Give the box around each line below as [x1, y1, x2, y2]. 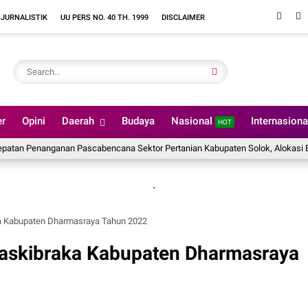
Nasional [171, 115, 215, 127]
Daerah [62, 115, 94, 127]
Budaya [122, 115, 155, 127]
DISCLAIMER [162, 12, 205, 22]
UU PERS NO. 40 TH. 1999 [60, 12, 148, 22]
